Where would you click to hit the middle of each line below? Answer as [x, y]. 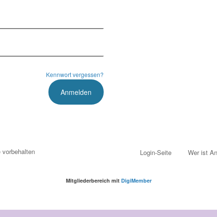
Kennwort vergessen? [75, 74]
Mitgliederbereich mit [93, 180]
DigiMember [136, 180]
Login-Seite [156, 152]
